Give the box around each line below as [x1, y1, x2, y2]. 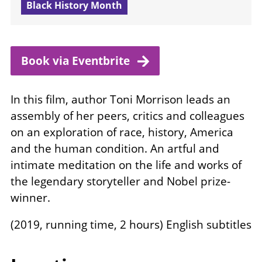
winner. [11, 190, 50, 206]
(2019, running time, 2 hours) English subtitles [11, 217, 251, 233]
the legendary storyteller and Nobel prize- [11, 174, 230, 189]
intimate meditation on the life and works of [11, 157, 242, 173]
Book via [21, 53, 72, 68]
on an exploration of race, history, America [11, 125, 233, 140]
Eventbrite [72, 53, 133, 68]
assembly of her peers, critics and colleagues [11, 108, 244, 124]
